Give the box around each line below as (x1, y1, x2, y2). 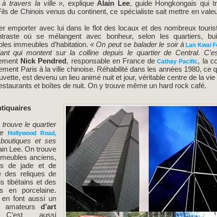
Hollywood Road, (3, 130, 57, 137)
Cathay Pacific (155, 58, 198, 65)
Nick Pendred (20, 57, 67, 65)
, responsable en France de (66, 57, 155, 65)
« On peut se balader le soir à (88, 40, 184, 49)
